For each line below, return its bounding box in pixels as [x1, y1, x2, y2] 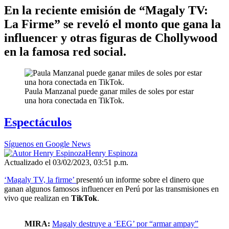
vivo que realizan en [4, 194, 71, 203]
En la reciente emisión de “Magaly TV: [4, 3, 208, 17]
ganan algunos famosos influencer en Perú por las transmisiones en [4, 185, 219, 194]
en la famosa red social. [4, 44, 126, 58]
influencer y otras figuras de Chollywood [4, 31, 217, 44]
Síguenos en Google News [4, 140, 90, 149]
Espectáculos [4, 116, 72, 129]
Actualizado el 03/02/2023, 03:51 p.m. [4, 158, 128, 167]
